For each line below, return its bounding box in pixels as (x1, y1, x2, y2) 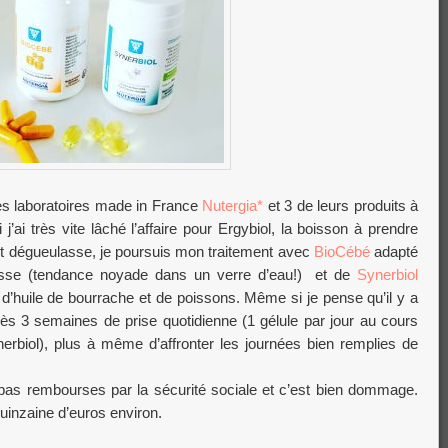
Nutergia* (202, 197, 268, 215)
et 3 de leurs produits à (267, 197, 419, 215)
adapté (374, 243, 419, 261)
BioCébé (313, 243, 375, 261)
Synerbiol (357, 266, 418, 284)
